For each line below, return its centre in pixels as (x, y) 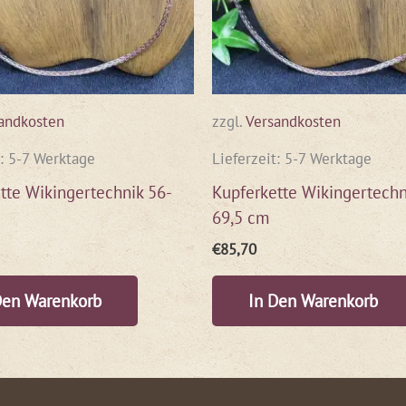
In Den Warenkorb (313, 300)
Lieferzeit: (248, 158)
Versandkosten (293, 121)
